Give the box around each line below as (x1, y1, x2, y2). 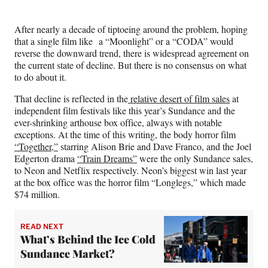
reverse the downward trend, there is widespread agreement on (14, 46, 249, 59)
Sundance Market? (20, 246, 115, 261)
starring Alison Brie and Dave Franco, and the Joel (58, 139, 251, 153)
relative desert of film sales (128, 92, 230, 105)
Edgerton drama (14, 151, 77, 165)
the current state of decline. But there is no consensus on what (14, 58, 246, 71)
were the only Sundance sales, (137, 151, 253, 165)
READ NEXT (20, 222, 63, 232)
